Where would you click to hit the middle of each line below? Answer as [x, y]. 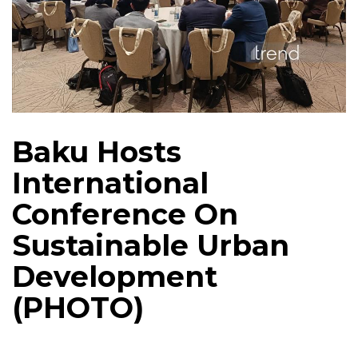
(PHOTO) [78, 307]
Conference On [125, 214]
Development [115, 276]
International [110, 183]
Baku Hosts [97, 151]
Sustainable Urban [151, 245]
